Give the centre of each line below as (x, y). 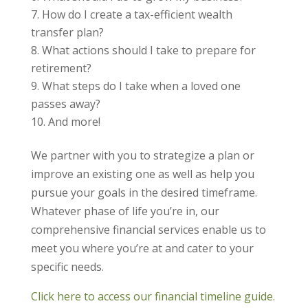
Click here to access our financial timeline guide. (153, 297)
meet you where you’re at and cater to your (142, 249)
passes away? (65, 104)
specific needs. (67, 267)
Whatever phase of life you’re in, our (125, 211)
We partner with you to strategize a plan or (142, 156)
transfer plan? (67, 33)
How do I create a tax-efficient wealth (137, 15)
